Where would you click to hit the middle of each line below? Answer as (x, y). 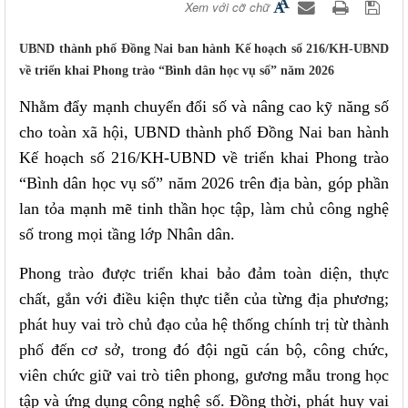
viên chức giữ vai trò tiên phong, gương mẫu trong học (204, 375)
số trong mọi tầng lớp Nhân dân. (127, 234)
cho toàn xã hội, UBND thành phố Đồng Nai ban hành (204, 132)
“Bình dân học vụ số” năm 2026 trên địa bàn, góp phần (204, 183)
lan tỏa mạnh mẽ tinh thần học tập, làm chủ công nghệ (204, 208)
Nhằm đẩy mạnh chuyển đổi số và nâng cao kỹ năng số (204, 106)
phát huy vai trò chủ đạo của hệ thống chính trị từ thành (204, 324)
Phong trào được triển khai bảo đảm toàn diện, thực (204, 273)
